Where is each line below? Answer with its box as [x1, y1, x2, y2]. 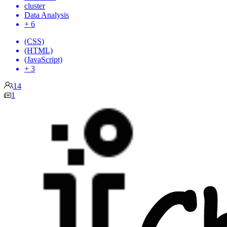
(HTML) [24, 46, 53, 55]
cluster [24, 1, 45, 10]
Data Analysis [24, 10, 69, 19]
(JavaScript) [24, 55, 62, 64]
